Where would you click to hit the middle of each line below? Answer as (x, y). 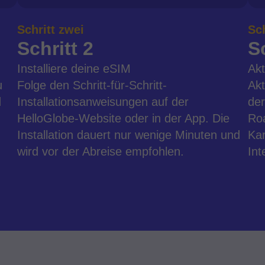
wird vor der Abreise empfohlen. (101, 151)
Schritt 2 (56, 49)
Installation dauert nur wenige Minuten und (129, 135)
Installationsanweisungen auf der (103, 102)
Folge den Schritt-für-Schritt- (92, 85)
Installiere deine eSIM (74, 69)
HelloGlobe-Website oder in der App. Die (124, 118)
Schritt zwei (51, 30)
